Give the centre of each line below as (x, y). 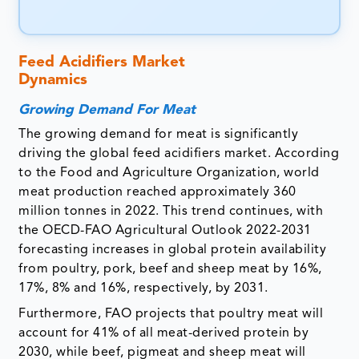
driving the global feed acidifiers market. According (179, 154)
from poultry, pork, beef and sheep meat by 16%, (170, 270)
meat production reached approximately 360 (157, 193)
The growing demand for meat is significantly (159, 135)
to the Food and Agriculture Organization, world (169, 173)
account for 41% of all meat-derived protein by (164, 334)
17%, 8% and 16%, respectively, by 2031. (143, 289)
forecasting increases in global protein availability (173, 250)
